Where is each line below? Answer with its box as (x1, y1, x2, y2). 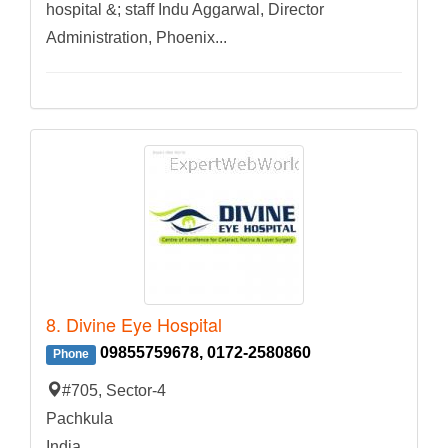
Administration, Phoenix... (46, 29, 227, 47)
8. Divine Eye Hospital (46, 311, 222, 338)
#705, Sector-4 (62, 382, 166, 400)
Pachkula (46, 410, 113, 428)
